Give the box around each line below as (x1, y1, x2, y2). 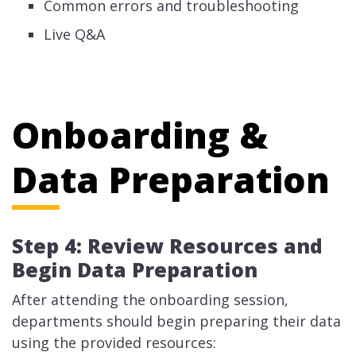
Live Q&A (44, 24, 106, 44)
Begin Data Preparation (12, 255, 257, 283)
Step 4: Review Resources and (12, 231, 323, 259)
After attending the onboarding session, (12, 289, 288, 309)
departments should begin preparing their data (12, 311, 341, 331)
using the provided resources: (12, 332, 216, 352)
